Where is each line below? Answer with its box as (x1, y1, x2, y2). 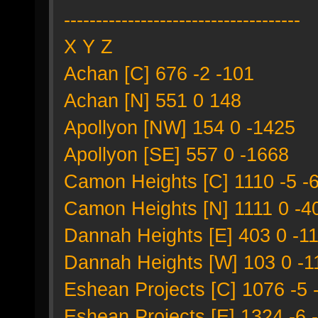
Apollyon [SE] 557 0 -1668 (64, 143, 289, 165)
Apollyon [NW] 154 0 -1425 (64, 116, 295, 138)
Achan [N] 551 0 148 (64, 89, 241, 111)
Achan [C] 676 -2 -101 (64, 62, 254, 84)
